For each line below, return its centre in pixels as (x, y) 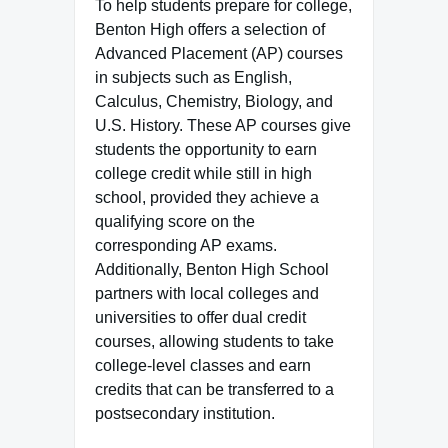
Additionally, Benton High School (212, 269)
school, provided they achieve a (207, 197)
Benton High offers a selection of (210, 29)
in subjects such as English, (193, 77)
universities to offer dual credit (200, 317)
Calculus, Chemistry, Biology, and (214, 101)
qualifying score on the (175, 221)
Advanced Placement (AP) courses (219, 53)
